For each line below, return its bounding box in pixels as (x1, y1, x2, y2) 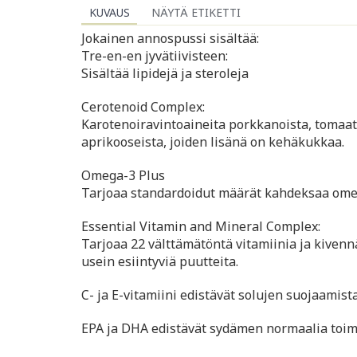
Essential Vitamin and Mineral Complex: (81, 218, 320, 236)
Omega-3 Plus (81, 167, 165, 185)
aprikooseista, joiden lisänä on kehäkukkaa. (81, 133, 344, 151)
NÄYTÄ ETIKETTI (151, 5, 241, 21)
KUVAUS (88, 5, 130, 21)
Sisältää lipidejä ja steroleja (81, 65, 249, 83)
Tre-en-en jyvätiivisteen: (81, 47, 228, 65)
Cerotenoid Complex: (81, 98, 205, 116)
